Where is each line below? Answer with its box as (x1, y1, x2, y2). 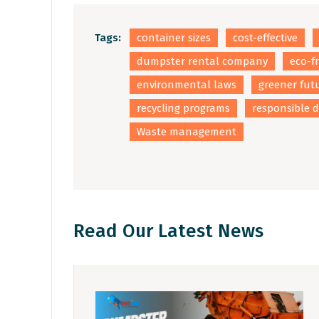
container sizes (137, 31, 211, 45)
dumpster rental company (137, 55, 268, 68)
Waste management (137, 125, 236, 139)
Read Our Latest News (73, 220, 263, 243)
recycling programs (137, 102, 230, 115)
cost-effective (233, 31, 298, 45)
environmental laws (137, 78, 236, 92)
